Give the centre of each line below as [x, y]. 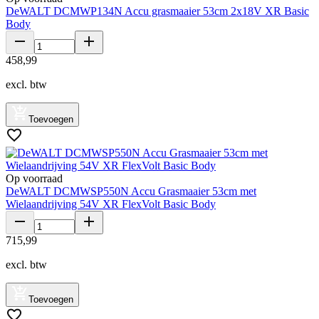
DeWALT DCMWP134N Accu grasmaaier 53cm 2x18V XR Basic [157, 11]
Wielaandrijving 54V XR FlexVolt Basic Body [111, 204]
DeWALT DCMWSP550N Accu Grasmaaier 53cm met [131, 191]
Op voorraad [34, 178]
